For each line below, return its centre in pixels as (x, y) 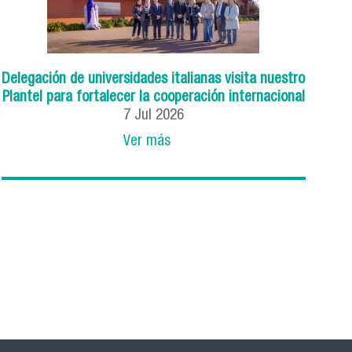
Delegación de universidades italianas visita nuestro (154, 80)
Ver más (147, 142)
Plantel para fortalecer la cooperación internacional (153, 98)
